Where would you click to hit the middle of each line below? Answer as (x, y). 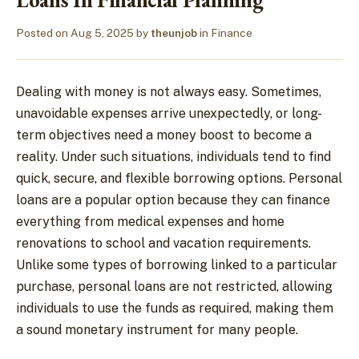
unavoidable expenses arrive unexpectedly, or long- (169, 113)
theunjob (174, 33)
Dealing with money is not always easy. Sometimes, (169, 92)
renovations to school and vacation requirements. (163, 243)
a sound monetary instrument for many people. (157, 330)
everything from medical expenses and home (150, 222)
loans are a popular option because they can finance (173, 200)
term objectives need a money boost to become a (164, 135)
